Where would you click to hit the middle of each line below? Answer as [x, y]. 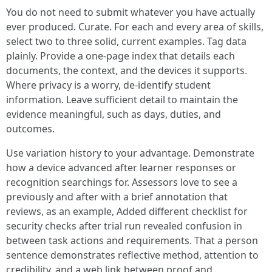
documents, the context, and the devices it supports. [127, 70]
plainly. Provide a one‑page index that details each [121, 56]
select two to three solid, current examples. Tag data [126, 41]
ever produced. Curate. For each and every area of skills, [135, 27]
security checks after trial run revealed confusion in [124, 226]
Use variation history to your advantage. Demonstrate [130, 153]
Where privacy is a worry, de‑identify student [108, 85]
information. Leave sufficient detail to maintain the [122, 100]
